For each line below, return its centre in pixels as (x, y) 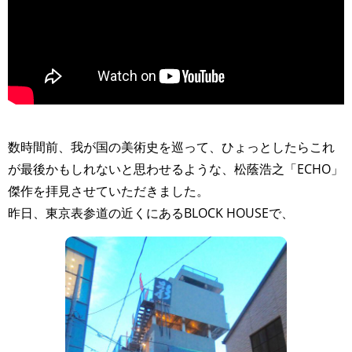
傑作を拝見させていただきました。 (108, 191)
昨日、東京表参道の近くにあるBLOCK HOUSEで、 (151, 213)
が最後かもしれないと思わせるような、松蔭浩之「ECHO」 (176, 169)
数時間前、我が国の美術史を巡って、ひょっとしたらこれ (171, 147)
